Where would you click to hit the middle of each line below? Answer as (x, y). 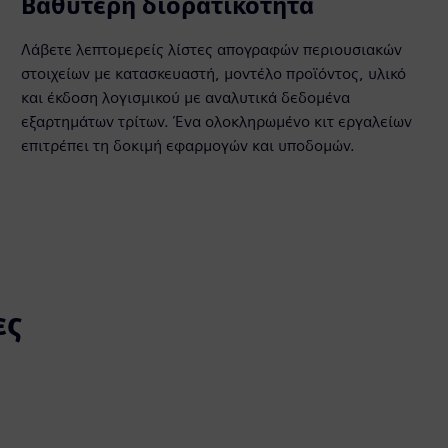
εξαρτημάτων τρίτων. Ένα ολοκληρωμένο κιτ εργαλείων (217, 121)
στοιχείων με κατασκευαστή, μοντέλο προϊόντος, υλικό (214, 73)
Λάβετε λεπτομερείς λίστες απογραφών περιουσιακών (212, 49)
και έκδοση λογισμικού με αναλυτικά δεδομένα (186, 97)
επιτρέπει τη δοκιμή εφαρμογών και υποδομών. (188, 145)
